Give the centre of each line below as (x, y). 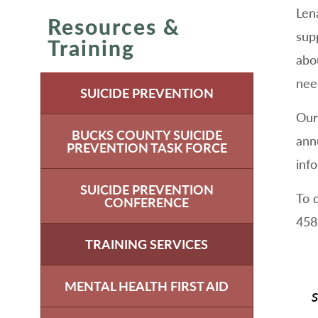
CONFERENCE (147, 202)
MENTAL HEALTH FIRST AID (147, 286)
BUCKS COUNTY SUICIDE (147, 135)
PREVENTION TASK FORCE (147, 147)
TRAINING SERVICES (147, 244)
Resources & (114, 26)
